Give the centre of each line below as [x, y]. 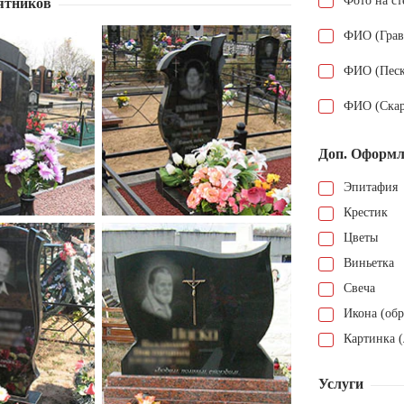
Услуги [341, 384]
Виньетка [369, 263]
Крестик [366, 213]
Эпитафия [371, 188]
